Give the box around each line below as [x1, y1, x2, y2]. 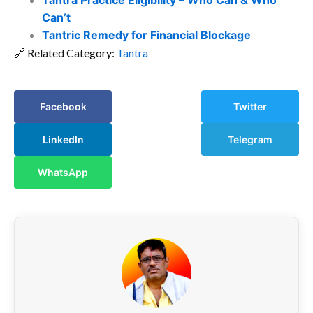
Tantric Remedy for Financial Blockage [42, 28, 251, 43]
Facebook [39, 101, 87, 113]
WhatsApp [38, 166, 88, 179]
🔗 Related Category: [14, 46, 117, 60]
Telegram [228, 133, 272, 146]
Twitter [233, 101, 267, 113]
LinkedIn [42, 133, 84, 146]
